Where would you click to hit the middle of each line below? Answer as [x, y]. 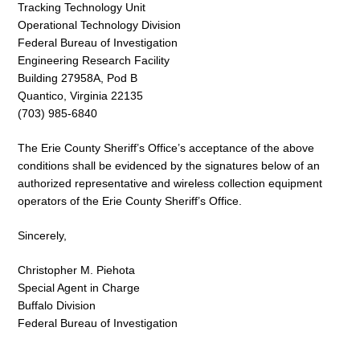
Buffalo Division [57, 305]
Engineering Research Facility [94, 61]
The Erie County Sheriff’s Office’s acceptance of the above [166, 148]
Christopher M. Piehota [76, 270]
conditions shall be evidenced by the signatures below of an [169, 166]
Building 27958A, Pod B [78, 78]
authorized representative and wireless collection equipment [170, 184]
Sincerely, [42, 236]
